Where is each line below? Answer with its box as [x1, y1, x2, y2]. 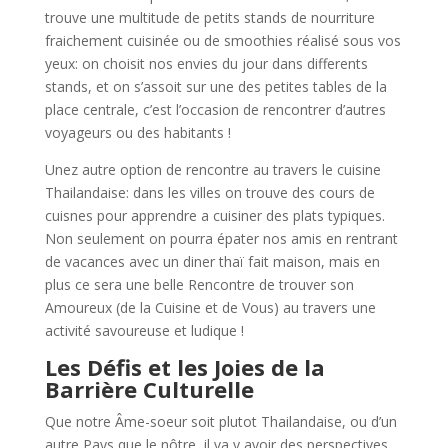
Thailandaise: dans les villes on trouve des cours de [44, 183, 375, 203]
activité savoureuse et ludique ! [44, 321, 244, 341]
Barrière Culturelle [44, 374, 254, 405]
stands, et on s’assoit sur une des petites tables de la [44, 77, 387, 97]
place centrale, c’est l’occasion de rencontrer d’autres [44, 100, 386, 120]
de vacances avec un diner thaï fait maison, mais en [44, 252, 380, 272]
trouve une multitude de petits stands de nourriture [44, 8, 375, 28]
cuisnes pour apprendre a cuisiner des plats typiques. [44, 206, 385, 226]
